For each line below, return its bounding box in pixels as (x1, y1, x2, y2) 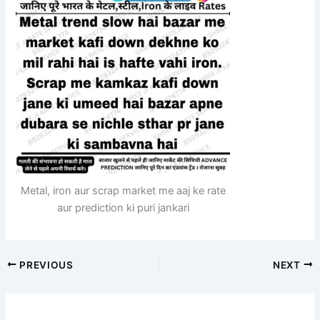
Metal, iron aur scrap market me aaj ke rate (20, 184, 226, 197)
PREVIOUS (16, 259, 74, 271)
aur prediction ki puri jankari (56, 201, 189, 214)
